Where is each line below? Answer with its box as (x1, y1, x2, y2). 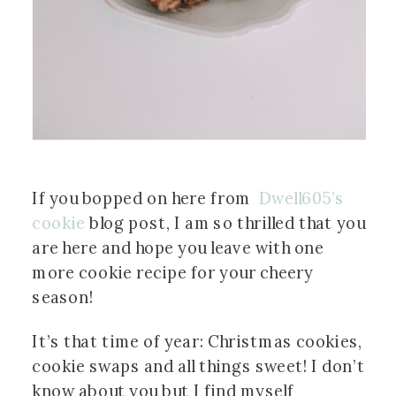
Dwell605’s (258, 187, 345, 209)
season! (32, 286, 94, 308)
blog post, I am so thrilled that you (85, 212, 365, 234)
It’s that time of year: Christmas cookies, (32, 331, 362, 353)
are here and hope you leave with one (32, 237, 324, 259)
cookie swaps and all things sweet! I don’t (32, 356, 365, 377)
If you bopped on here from (32, 187, 259, 209)
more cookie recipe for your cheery (32, 262, 314, 284)
